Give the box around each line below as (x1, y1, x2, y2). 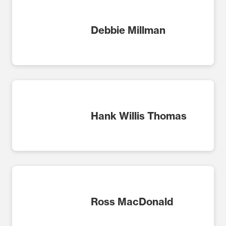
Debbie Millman (91, 24, 165, 37)
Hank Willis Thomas (91, 109, 187, 123)
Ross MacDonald (91, 195, 173, 208)
